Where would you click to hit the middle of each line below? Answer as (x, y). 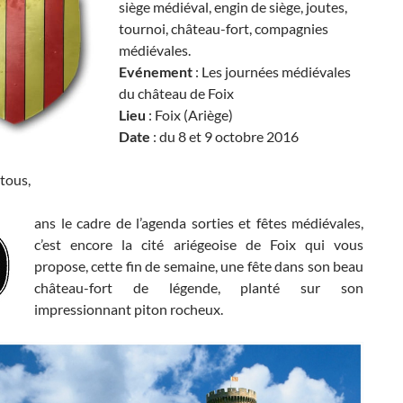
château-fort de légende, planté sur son (199, 287)
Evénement (156, 72)
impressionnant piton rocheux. (129, 309)
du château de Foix (176, 93)
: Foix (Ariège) (189, 115)
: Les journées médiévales (272, 72)
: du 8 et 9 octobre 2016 (224, 136)
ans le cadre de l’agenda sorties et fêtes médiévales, (199, 223)
